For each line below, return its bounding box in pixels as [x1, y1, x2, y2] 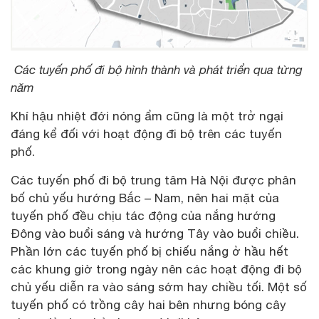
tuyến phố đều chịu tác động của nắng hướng [11, 208, 276, 223]
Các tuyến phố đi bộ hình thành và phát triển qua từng [11, 62, 303, 77]
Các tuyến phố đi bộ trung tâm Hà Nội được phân [11, 172, 296, 187]
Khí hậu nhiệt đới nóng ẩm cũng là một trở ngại [11, 108, 283, 123]
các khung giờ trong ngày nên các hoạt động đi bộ [11, 261, 302, 276]
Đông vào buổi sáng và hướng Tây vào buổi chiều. [11, 226, 299, 241]
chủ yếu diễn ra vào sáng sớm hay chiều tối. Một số [11, 279, 307, 294]
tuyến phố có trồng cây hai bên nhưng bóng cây [11, 297, 286, 312]
